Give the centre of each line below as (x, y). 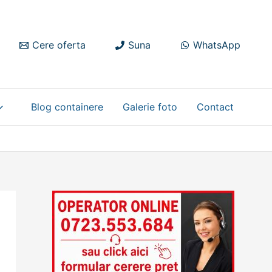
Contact (215, 107)
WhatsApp (217, 45)
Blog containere (67, 107)
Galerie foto (150, 107)
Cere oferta (59, 45)
